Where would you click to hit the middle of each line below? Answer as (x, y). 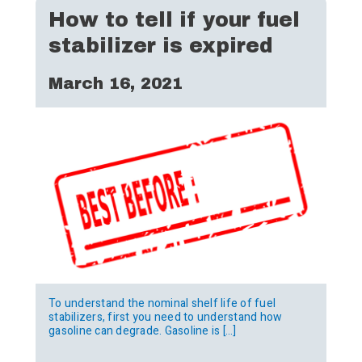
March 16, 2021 (116, 83)
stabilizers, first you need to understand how (166, 318)
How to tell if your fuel (174, 19)
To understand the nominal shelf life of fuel (162, 304)
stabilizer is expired (161, 45)
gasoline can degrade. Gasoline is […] (143, 331)
